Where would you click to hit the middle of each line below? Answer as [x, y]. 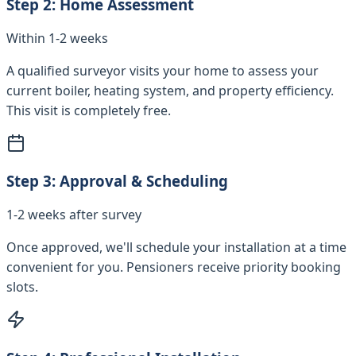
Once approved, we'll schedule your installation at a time [176, 248]
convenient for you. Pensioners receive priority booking [174, 267]
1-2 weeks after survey [74, 215]
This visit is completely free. [89, 110]
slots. [22, 287]
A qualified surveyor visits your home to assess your [163, 70]
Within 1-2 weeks [57, 38]
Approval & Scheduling [144, 181]
